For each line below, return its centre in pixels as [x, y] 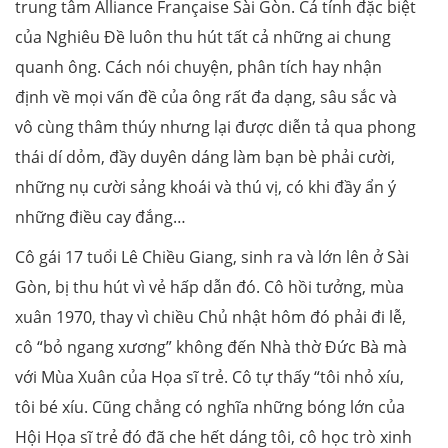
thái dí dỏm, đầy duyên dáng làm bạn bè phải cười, [205, 157]
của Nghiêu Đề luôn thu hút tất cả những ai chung [203, 37]
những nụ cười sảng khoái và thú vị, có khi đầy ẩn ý [205, 187]
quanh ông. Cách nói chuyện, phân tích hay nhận [198, 67]
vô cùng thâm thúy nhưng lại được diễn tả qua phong [215, 127]
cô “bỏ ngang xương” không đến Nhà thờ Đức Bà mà [211, 347]
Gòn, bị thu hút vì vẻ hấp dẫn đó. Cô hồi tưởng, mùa [209, 287]
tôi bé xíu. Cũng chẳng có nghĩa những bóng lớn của [210, 407]
